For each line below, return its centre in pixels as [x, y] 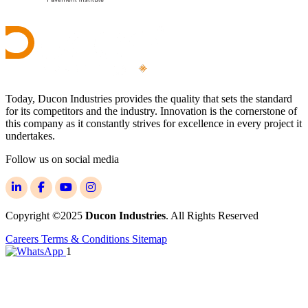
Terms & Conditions [87, 239]
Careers [23, 239]
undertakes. [30, 136]
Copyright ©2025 [45, 216]
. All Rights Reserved [212, 216]
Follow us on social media [62, 159]
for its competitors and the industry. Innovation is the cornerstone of [151, 111]
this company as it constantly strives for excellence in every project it [154, 124]
